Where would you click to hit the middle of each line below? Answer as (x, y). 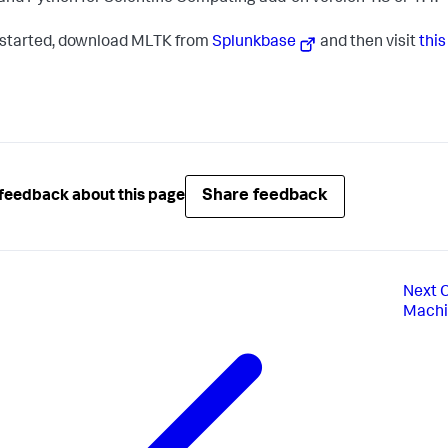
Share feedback (265, 197)
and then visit (368, 43)
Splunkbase (254, 43)
